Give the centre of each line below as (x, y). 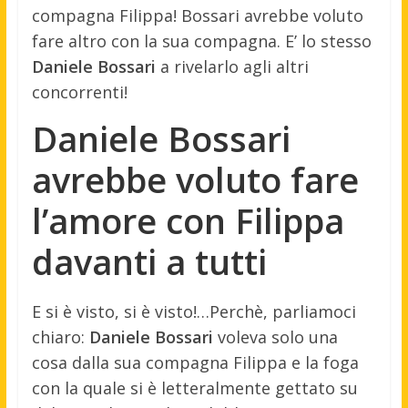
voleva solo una (275, 337)
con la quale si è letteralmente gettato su (194, 388)
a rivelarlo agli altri (232, 66)
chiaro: (60, 337)
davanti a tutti (149, 261)
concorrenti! (79, 92)
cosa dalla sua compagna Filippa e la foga (195, 362)
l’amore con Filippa (188, 220)
